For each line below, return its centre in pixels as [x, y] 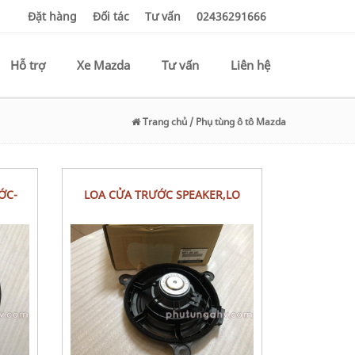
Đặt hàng [52, 16]
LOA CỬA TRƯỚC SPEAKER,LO [165, 195]
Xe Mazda [103, 65]
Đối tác [111, 16]
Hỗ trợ [28, 65]
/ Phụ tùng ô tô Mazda [237, 122]
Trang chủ [164, 122]
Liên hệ [250, 65]
